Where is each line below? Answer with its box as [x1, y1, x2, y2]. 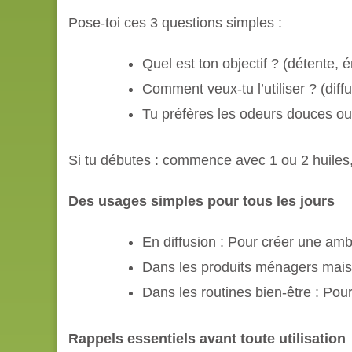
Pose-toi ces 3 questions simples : [68, 14, 282, 31]
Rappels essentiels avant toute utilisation [68, 330, 346, 346]
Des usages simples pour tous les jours [68, 192, 335, 209]
